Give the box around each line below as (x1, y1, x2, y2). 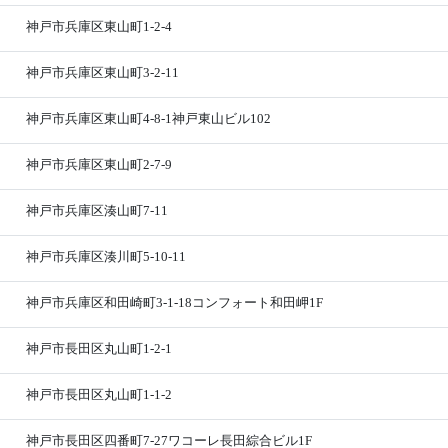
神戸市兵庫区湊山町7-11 (26, 203, 169, 218)
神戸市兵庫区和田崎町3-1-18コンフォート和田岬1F (26, 295, 324, 310)
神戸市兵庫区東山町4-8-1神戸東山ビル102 (26, 111, 272, 126)
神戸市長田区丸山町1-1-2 (26, 387, 173, 402)
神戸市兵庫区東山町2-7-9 (26, 157, 173, 172)
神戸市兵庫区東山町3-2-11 (26, 65, 180, 80)
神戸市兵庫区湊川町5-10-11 (26, 249, 187, 264)
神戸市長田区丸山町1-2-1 (26, 341, 173, 356)
